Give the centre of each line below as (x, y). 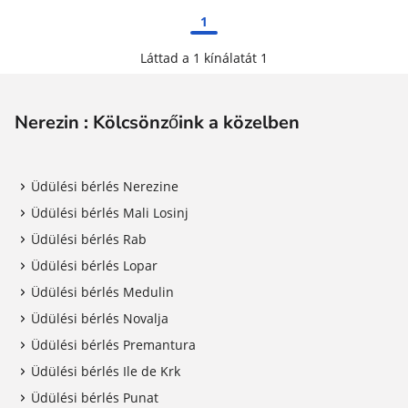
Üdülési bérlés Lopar (94, 265)
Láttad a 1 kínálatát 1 (204, 58)
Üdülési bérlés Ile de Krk (106, 371)
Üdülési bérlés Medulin (102, 292)
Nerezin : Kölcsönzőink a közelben (157, 122)
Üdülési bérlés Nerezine (105, 186)
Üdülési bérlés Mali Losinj (110, 213)
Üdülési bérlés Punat (95, 398)
